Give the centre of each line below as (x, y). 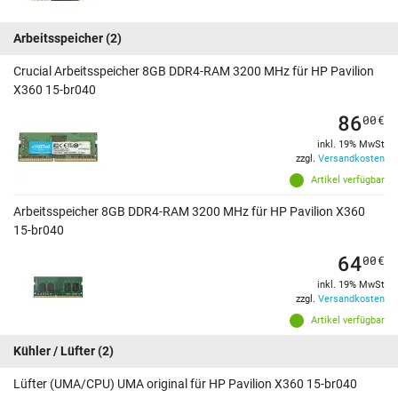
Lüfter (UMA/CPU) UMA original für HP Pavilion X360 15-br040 (185, 384)
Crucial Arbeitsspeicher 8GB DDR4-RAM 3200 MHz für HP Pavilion (194, 72)
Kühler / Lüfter (54, 351)
